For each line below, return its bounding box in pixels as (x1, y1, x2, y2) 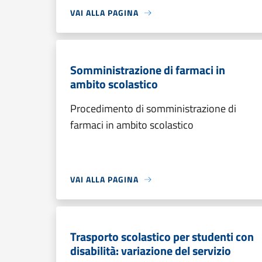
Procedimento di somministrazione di (70, 101, 236, 116)
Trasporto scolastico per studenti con (70, 227, 254, 246)
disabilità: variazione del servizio (70, 242, 231, 260)
